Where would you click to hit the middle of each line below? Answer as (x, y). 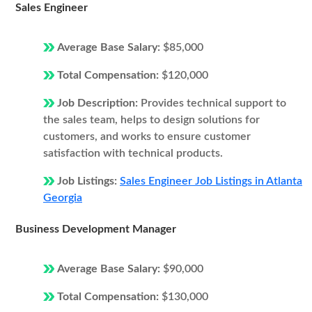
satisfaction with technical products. (133, 153)
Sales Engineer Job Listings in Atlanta (211, 181)
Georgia (63, 198)
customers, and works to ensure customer (147, 136)
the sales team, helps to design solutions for (151, 120)
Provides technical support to (213, 103)
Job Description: (99, 103)
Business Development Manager (96, 229)
